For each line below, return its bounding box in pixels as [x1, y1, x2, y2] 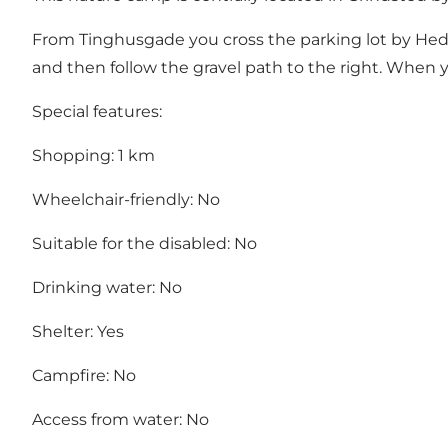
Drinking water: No [32, 278, 182, 298]
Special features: [32, 102, 162, 122]
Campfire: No [32, 366, 136, 386]
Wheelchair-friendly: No [32, 190, 220, 210]
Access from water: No [32, 410, 209, 430]
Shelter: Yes [32, 322, 124, 342]
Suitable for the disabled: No [32, 234, 257, 254]
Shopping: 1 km [32, 146, 155, 166]
